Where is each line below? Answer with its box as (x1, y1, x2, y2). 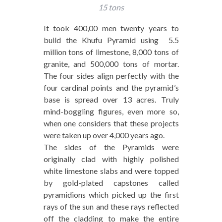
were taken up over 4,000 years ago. (43, 130, 165, 140)
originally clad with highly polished (43, 154, 179, 164)
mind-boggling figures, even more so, (43, 107, 179, 116)
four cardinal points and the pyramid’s (43, 83, 179, 93)
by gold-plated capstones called (43, 178, 179, 188)
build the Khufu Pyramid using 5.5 (43, 35, 179, 45)
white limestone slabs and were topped (43, 166, 179, 176)
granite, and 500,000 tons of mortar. (43, 59, 179, 69)
